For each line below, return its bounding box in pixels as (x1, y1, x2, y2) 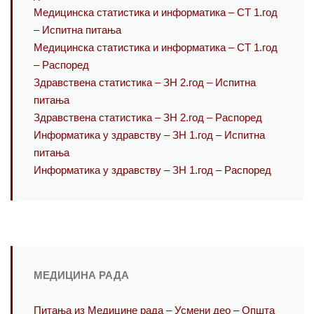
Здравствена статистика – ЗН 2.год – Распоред (34, 112, 262, 124)
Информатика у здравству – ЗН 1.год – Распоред (34, 165, 271, 177)
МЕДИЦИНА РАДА (34, 270, 129, 282)
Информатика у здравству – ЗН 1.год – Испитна (34, 130, 265, 142)
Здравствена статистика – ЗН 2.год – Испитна (34, 77, 256, 89)
